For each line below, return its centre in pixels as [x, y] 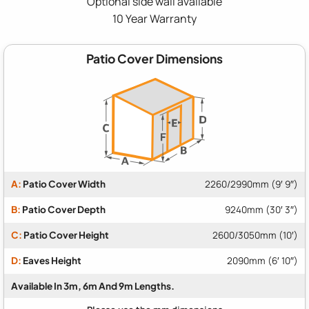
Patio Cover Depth [63, 210]
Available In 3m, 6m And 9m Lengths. [93, 286]
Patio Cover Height [66, 235]
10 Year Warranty [154, 18]
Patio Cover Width [63, 184]
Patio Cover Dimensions [154, 58]
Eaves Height [51, 261]
